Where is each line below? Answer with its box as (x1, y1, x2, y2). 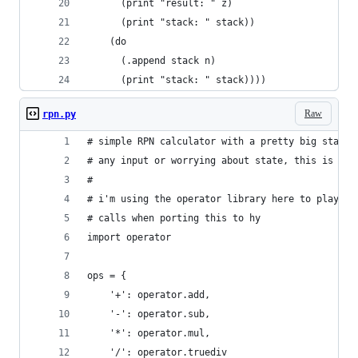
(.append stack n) (87, 55, 216, 66)
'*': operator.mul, (87, 328, 216, 339)
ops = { (87, 270, 126, 281)
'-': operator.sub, (87, 308, 216, 320)
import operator (87, 232, 171, 243)
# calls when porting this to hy (87, 213, 261, 224)
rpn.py (42, 109, 76, 120)
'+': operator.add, (87, 289, 216, 300)
